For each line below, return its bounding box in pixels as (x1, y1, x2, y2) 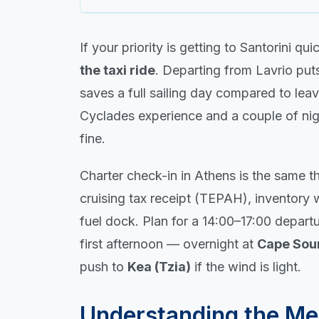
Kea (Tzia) (127, 258, 191, 274)
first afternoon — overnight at (80, 236, 257, 251)
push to (80, 258, 127, 274)
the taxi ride (80, 62, 155, 78)
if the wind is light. (191, 258, 301, 274)
